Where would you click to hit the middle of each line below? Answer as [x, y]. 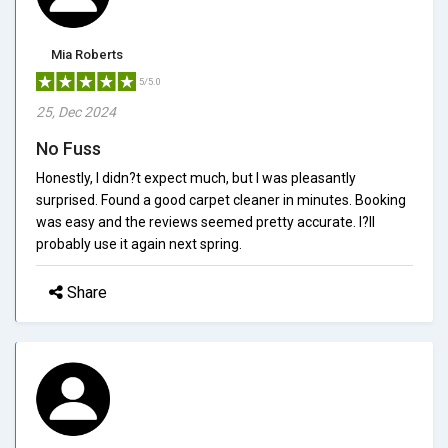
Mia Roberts [87, 54]
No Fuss [68, 148]
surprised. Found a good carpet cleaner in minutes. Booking [221, 199]
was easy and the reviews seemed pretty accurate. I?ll [205, 221]
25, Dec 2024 [76, 111]
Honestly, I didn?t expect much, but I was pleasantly [196, 177]
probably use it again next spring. [139, 243]
